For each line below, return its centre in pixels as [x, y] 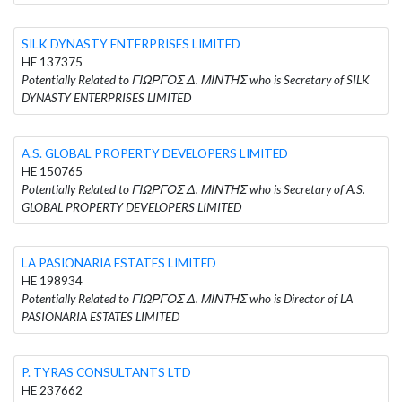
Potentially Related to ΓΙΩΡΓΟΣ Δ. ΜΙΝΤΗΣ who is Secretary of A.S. [193, 189]
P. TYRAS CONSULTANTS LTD [106, 372]
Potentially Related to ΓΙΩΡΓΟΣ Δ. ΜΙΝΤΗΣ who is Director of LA [187, 298]
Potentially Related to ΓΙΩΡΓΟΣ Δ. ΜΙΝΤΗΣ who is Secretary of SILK [196, 79]
